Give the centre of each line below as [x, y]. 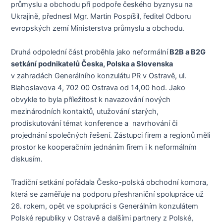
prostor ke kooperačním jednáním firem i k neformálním [104, 147]
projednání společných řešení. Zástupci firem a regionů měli [111, 135]
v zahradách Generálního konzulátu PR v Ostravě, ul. [99, 76]
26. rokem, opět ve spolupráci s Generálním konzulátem [105, 206]
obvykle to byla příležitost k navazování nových [91, 99]
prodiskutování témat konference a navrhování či [94, 123]
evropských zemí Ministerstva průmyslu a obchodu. [98, 28]
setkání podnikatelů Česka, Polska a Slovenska [92, 64]
